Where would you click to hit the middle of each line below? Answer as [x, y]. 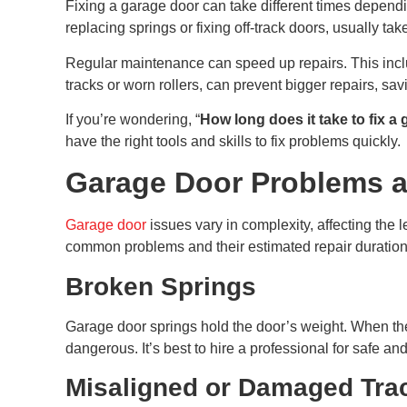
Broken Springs [161, 286]
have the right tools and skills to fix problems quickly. [233, 141]
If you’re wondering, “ [133, 119]
